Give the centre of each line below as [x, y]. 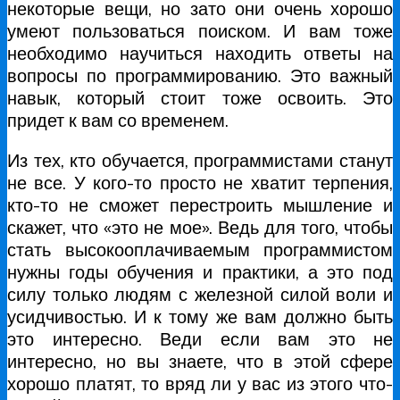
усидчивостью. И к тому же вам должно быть [200, 316]
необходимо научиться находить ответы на [200, 53]
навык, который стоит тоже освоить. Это [200, 97]
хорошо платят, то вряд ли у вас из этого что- [200, 383]
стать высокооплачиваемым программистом [200, 249]
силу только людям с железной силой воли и [200, 294]
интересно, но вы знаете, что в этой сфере [200, 361]
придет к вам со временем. [118, 120]
